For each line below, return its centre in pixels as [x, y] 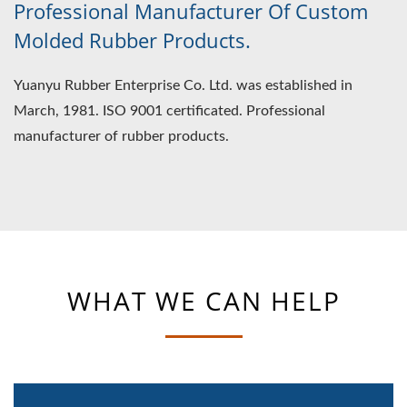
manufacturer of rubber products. [121, 136]
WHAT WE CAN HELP [203, 300]
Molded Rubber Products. [132, 40]
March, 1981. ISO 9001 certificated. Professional [169, 110]
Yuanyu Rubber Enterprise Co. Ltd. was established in [183, 85]
